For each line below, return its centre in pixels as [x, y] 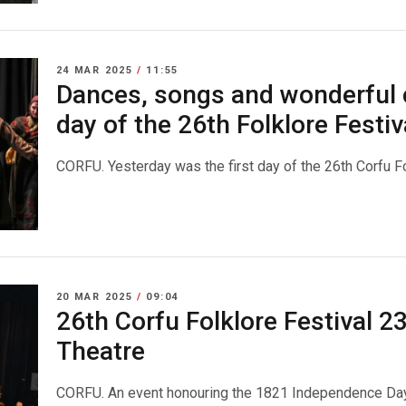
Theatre [100, 351]
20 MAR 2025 [97, 296]
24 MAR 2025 [97, 71]
